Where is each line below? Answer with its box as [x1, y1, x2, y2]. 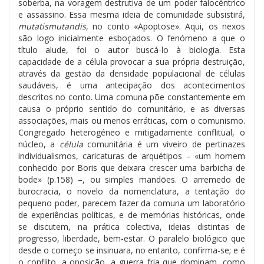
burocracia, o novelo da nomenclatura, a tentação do [18, 185, 245, 197]
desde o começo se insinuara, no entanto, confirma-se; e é [18, 244, 245, 256]
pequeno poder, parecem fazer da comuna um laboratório [18, 197, 245, 209]
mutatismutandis [18, 20, 86, 32]
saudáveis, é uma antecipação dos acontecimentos [18, 79, 245, 91]
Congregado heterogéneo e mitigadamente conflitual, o [18, 126, 245, 138]
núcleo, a [18, 138, 60, 150]
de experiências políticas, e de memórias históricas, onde [18, 209, 245, 220]
